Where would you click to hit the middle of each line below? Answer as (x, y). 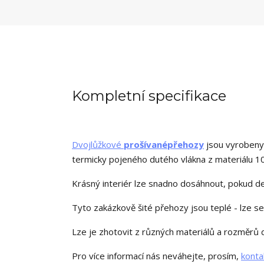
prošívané (146, 144)
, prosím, (222, 256)
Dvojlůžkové (98, 144)
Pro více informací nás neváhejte (138, 256)
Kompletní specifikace (149, 96)
